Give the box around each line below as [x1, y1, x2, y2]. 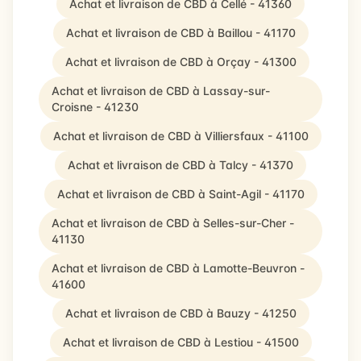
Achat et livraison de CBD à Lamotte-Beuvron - [52, 261, 305, 275]
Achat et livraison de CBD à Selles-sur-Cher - [52, 216, 294, 230]
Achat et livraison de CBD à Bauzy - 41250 [64, 306, 297, 320]
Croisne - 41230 [52, 100, 139, 114]
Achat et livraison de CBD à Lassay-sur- [52, 84, 270, 98]
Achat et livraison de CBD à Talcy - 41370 [68, 158, 293, 172]
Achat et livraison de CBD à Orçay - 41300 [64, 55, 297, 68]
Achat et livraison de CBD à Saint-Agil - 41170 [56, 187, 305, 201]
